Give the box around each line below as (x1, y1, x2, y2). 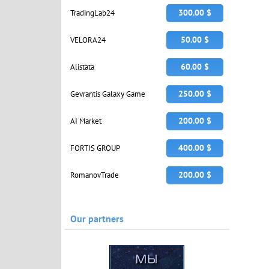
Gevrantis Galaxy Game (70, 89, 145, 100)
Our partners (70, 212, 124, 225)
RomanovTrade (70, 170, 119, 181)
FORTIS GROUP (70, 143, 120, 154)
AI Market (70, 116, 101, 127)
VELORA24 (70, 35, 106, 46)
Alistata (70, 62, 94, 73)
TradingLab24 (70, 8, 115, 19)
